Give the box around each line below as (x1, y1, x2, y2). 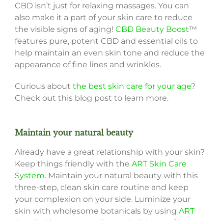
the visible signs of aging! (14, 24, 115, 34)
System (14, 170, 45, 180)
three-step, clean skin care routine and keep (14, 182, 189, 192)
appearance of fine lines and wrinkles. (14, 59, 161, 69)
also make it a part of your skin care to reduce (14, 12, 192, 22)
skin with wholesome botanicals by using (14, 206, 179, 216)
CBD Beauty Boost (115, 24, 189, 34)
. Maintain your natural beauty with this (44, 170, 198, 180)
